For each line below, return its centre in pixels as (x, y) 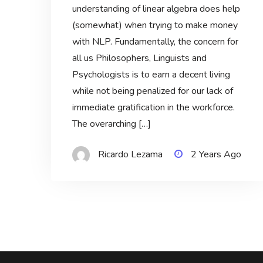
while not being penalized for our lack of (152, 91)
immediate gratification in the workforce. (153, 107)
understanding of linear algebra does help (156, 9)
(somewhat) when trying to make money (155, 25)
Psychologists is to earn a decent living (151, 74)
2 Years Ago (216, 154)
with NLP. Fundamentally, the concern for (155, 41)
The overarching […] (111, 124)
